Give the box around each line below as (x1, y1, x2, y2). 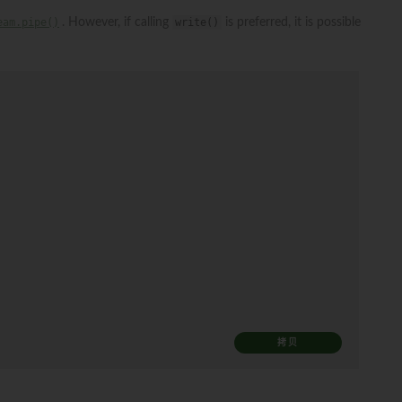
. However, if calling (62, 15, 172, 29)
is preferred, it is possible (222, 15, 361, 29)
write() (175, 15, 219, 29)
